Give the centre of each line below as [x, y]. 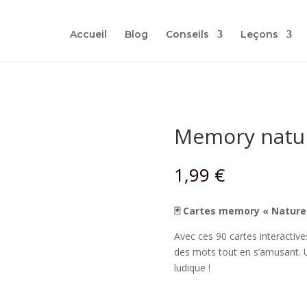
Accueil [88, 34]
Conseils [187, 34]
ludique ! [192, 268]
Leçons [259, 34]
